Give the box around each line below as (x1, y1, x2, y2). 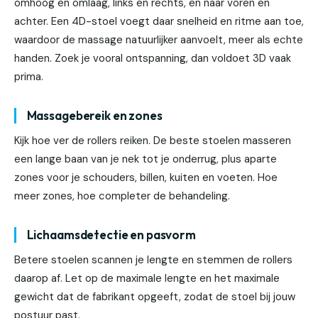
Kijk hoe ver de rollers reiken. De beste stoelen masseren (14, 133, 291, 148)
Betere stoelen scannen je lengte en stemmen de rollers (14, 253, 292, 268)
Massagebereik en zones (26, 108, 163, 123)
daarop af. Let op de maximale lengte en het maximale (14, 271, 280, 286)
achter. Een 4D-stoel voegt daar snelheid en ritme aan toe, (14, 14, 304, 29)
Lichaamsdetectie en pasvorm (26, 227, 196, 243)
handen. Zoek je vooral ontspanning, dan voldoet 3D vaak (14, 51, 291, 66)
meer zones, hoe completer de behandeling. (14, 189, 230, 204)
